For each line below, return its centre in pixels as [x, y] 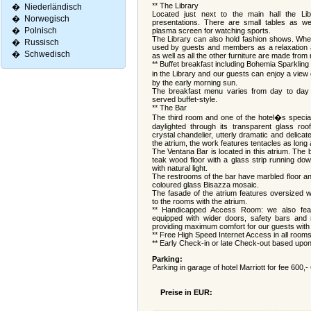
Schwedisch [47, 54]
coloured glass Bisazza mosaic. [205, 185]
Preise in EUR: [182, 292]
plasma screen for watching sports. [211, 31]
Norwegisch [47, 19]
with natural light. [179, 168]
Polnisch [40, 31]
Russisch [41, 42]
